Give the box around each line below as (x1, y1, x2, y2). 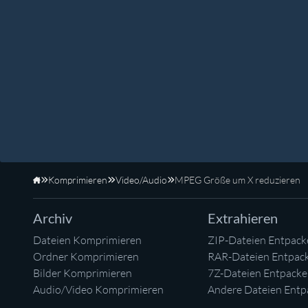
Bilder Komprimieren (33, 266, 132, 280)
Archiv (33, 210, 72, 227)
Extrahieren (208, 210, 278, 227)
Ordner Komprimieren (33, 250, 139, 264)
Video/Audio (115, 174, 167, 186)
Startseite (40, 180, 80, 192)
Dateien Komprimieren (33, 233, 142, 247)
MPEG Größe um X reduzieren (174, 174, 300, 186)
